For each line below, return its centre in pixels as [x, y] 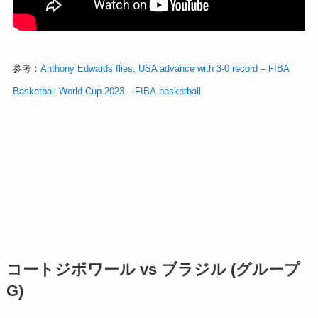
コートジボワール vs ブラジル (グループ [153, 269]
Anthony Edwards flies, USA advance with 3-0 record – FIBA [164, 69]
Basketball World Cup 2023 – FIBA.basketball [106, 92]
